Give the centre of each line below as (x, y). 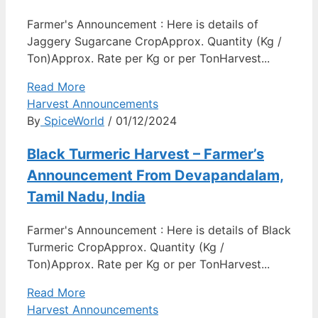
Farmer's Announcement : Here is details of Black (159, 230)
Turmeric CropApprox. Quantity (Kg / (126, 247)
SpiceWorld (72, 121)
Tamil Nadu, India (86, 197)
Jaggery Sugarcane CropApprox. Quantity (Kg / (154, 42)
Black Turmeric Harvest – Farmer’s (146, 154)
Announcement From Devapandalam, (155, 176)
